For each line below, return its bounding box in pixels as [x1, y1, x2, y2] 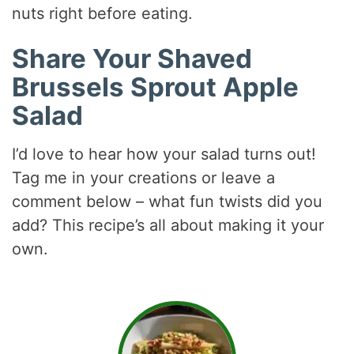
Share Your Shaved [12, 42, 253, 74]
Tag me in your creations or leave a [12, 168, 276, 188]
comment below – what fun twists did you [12, 192, 323, 212]
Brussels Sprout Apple [12, 70, 299, 103]
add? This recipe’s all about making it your [12, 216, 325, 235]
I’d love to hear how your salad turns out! [12, 145, 317, 164]
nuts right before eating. [12, 3, 194, 23]
